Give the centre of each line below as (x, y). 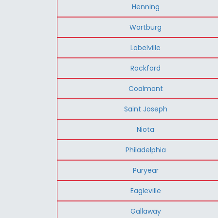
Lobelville (146, 47)
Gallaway (145, 211)
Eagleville (145, 191)
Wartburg (146, 27)
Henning (145, 7)
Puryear (145, 170)
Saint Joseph (145, 109)
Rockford (146, 68)
